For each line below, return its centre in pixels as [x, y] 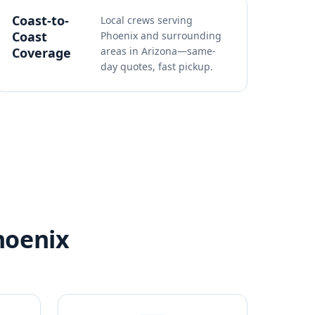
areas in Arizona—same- [158, 51]
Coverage [41, 53]
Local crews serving [147, 20]
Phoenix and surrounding [161, 36]
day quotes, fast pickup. [157, 66]
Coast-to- [40, 20]
